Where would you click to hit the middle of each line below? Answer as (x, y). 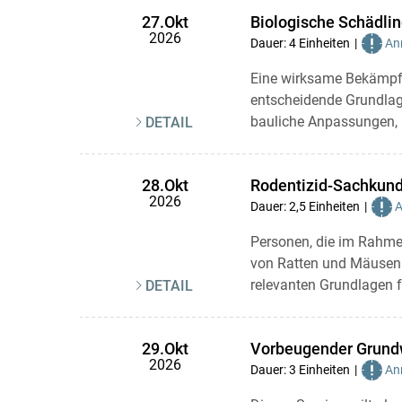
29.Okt (165, 349)
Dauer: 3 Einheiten (300, 370)
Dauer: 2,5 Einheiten (305, 206)
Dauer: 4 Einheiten (300, 43)
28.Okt (165, 186)
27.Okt (165, 22)
